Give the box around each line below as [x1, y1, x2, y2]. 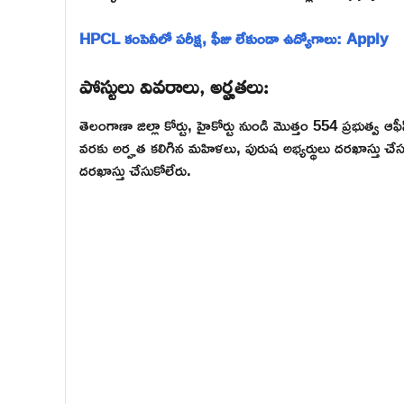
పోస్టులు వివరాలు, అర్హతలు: [79, 63, 269, 106]
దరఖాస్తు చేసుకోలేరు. [79, 155, 191, 186]
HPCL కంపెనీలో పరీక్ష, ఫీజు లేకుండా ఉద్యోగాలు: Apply [79, 23, 388, 53]
